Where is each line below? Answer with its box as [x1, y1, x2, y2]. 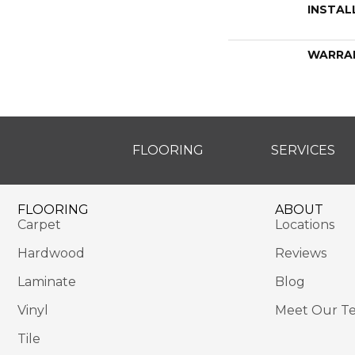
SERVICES [271, 142, 336, 158]
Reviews [275, 245, 326, 261]
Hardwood [17, 245, 85, 261]
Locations [275, 216, 334, 232]
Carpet [17, 216, 61, 232]
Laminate [17, 273, 76, 289]
